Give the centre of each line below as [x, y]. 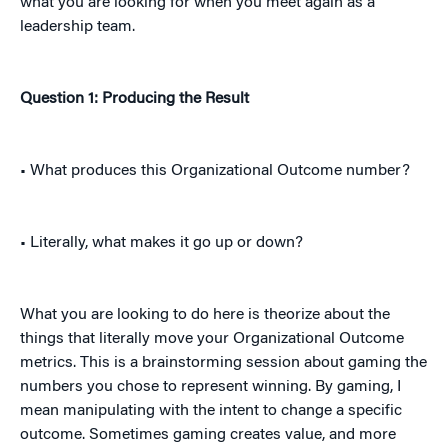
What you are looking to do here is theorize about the [205, 315]
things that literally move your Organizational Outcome [212, 339]
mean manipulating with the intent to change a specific [211, 411]
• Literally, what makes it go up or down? [161, 243]
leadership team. [77, 27]
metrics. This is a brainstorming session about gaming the [223, 363]
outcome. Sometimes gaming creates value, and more [208, 435]
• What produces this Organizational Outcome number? [215, 171]
